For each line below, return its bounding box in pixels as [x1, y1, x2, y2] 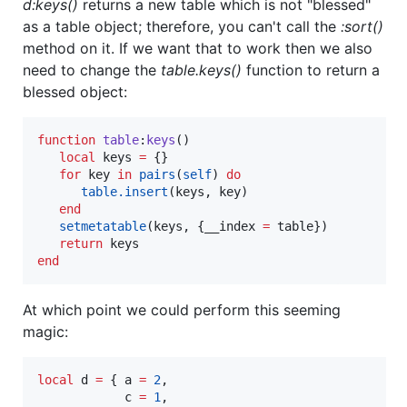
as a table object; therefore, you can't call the [23, 16, 341, 35]
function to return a [242, 60, 380, 79]
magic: [23, 322, 68, 341]
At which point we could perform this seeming [23, 300, 341, 319]
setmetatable [59, 218, 146, 233]
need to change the [23, 60, 161, 79]
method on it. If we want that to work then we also [23, 38, 372, 57]
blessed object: [23, 82, 127, 101]
